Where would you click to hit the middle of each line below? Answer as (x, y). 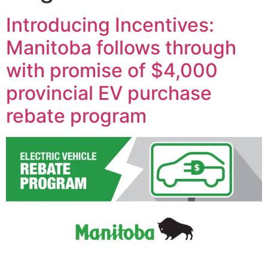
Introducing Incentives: (110, 25)
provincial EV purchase (109, 93)
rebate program (76, 116)
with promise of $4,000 (112, 71)
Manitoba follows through (121, 48)
